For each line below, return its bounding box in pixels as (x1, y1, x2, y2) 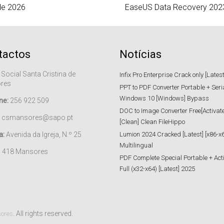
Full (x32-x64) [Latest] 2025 (119, 164, 195, 172)
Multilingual (119, 141, 153, 149)
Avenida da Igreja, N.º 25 (4, 130, 81, 138)
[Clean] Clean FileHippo (119, 117, 185, 125)
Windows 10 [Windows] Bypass (119, 94, 209, 102)
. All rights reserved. (13, 209, 73, 217)
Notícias (119, 47, 161, 60)
